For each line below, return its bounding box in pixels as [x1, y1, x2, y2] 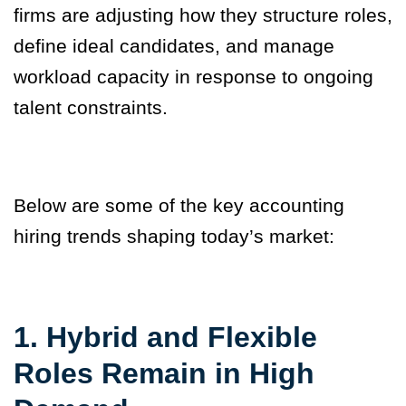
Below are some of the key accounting [14, 195, 344, 217]
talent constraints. [14, 97, 168, 119]
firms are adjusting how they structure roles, [14, 5, 392, 26]
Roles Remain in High [14, 357, 314, 391]
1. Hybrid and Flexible [14, 321, 317, 354]
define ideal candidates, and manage [14, 35, 334, 57]
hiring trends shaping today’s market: [14, 226, 334, 247]
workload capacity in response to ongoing [14, 66, 373, 88]
